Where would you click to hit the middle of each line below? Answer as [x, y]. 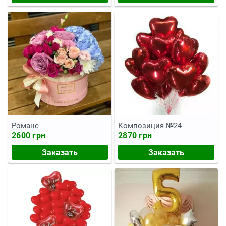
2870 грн [135, 135]
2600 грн [29, 135]
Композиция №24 [150, 126]
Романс [25, 126]
